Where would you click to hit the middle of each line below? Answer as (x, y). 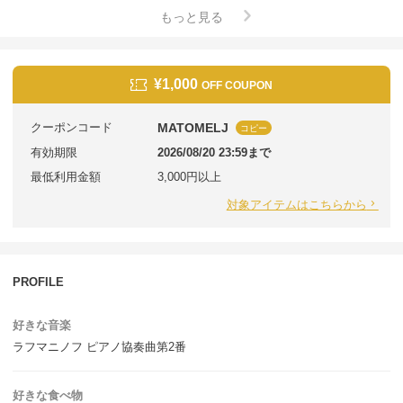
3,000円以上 (189, 176)
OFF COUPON (237, 85)
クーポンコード (72, 127)
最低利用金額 (66, 176)
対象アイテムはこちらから (296, 203)
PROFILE (38, 282)
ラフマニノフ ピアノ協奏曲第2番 (99, 347)
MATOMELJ (193, 127)
